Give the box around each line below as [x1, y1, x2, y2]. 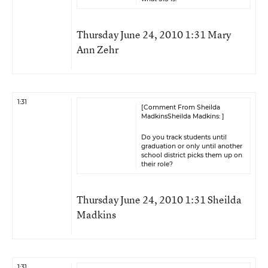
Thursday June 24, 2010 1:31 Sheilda [77, 193, 242, 206]
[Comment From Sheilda [141, 103, 220, 111]
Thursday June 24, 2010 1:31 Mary [77, 28, 231, 41]
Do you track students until [141, 133, 227, 141]
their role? [141, 160, 173, 168]
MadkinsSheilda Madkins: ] [141, 112, 224, 120]
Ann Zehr [77, 42, 118, 56]
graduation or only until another [141, 142, 242, 150]
